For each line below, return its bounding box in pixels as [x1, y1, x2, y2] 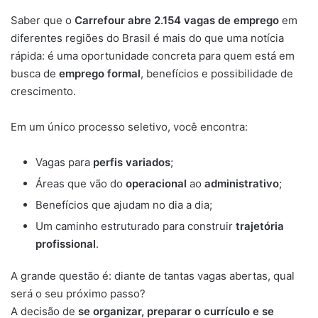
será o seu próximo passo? [11, 287, 146, 301]
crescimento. [11, 84, 76, 99]
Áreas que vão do [35, 177, 126, 191]
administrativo [204, 177, 279, 191]
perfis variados [93, 155, 170, 170]
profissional [35, 237, 96, 251]
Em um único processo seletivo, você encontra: [11, 120, 248, 134]
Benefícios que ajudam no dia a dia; [35, 198, 212, 212]
